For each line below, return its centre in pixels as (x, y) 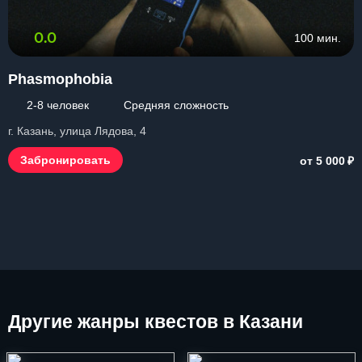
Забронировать (65, 160)
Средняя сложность (176, 105)
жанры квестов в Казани (188, 322)
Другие (40, 322)
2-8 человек (58, 105)
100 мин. (318, 38)
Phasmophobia (60, 79)
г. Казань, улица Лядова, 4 (77, 131)
